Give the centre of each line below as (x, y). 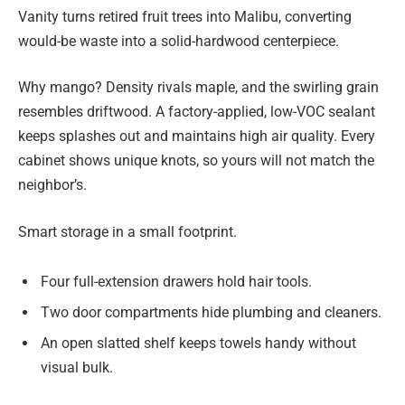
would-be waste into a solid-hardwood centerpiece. (179, 41)
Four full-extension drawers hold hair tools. (176, 282)
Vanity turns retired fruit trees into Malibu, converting (185, 16)
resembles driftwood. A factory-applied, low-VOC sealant (197, 112)
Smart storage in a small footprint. (127, 231)
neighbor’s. (52, 185)
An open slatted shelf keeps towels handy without (198, 344)
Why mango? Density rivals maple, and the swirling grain (198, 88)
